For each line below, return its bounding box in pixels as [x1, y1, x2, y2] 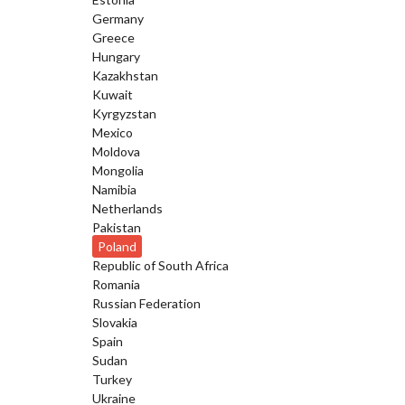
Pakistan [92, 220, 141, 235]
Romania [92, 277, 140, 292]
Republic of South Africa [92, 258, 229, 273]
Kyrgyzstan [92, 106, 156, 121]
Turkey [92, 372, 132, 387]
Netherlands [92, 201, 163, 216]
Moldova [92, 144, 140, 159]
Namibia [92, 182, 137, 197]
